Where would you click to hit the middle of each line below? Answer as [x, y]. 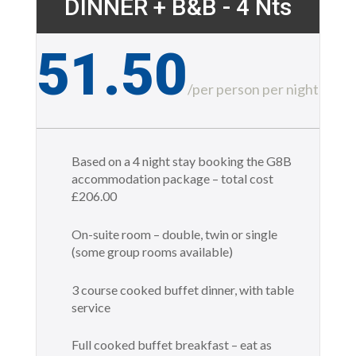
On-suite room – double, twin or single [174, 234]
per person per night [256, 89]
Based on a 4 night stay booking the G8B [181, 161]
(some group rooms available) [152, 252]
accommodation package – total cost [172, 179]
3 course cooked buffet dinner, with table [182, 289]
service [91, 307]
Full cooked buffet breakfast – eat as [171, 345]
